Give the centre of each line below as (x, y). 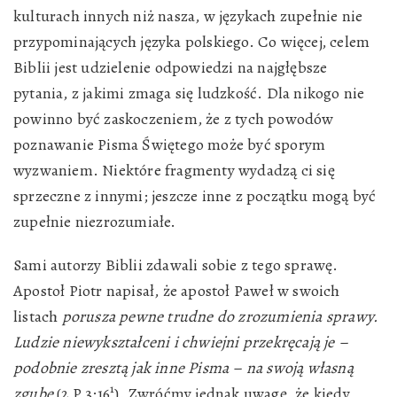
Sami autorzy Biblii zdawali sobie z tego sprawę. (176, 265)
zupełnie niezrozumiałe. (95, 222)
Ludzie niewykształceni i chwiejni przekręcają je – (181, 342)
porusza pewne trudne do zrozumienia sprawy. (220, 316)
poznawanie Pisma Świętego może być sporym (170, 144)
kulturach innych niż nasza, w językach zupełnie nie (188, 16)
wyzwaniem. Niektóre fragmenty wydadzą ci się (174, 170)
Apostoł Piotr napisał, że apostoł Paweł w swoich (177, 291)
